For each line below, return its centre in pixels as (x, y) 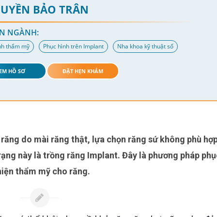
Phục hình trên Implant (74, 46)
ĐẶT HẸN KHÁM (83, 71)
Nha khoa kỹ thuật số (146, 46)
